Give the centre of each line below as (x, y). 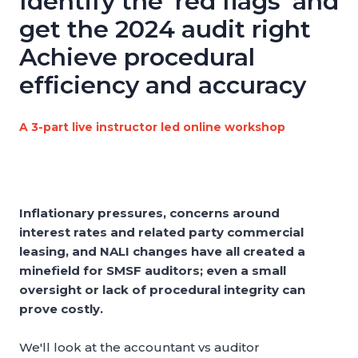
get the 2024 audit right (165, 30)
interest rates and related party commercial (161, 233)
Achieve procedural (137, 58)
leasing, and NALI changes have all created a (162, 252)
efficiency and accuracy (163, 86)
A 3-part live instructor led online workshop (152, 127)
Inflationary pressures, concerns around (149, 213)
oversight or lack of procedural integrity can (162, 290)
